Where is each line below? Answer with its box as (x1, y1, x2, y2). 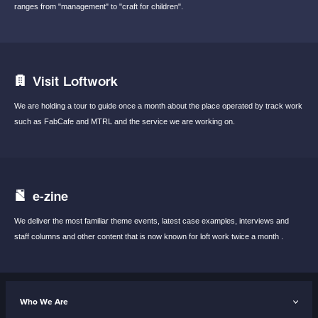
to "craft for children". (111, 2, 183, 11)
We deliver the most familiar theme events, (14, 216, 162, 226)
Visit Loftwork (33, 71, 118, 91)
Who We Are (20, 297, 68, 307)
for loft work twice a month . (189, 232, 283, 241)
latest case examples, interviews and (162, 216, 289, 226)
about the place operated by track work (168, 102, 302, 111)
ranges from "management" (14, 2, 111, 11)
